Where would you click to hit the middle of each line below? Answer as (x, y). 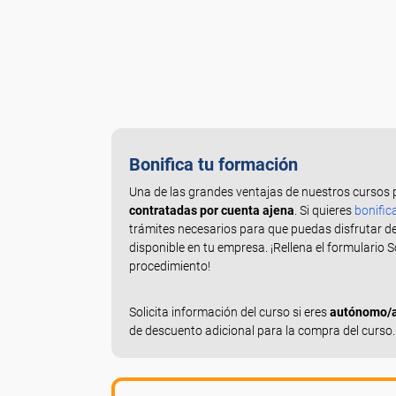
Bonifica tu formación (213, 164)
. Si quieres (324, 210)
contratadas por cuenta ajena (211, 210)
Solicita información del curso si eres (229, 312)
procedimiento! (169, 266)
